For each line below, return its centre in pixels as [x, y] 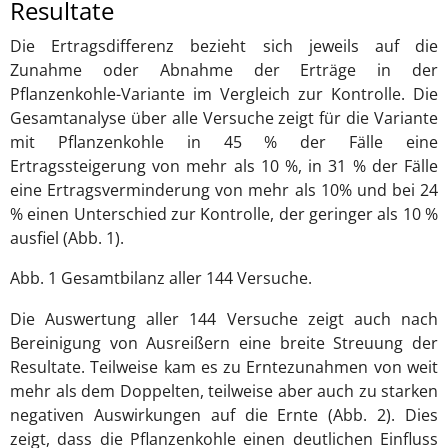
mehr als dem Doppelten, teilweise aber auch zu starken [224, 390]
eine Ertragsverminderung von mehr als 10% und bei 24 [224, 189]
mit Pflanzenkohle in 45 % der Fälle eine [224, 141]
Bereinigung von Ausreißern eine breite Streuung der [224, 342]
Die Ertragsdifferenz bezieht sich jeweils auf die [224, 45]
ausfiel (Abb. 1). [67, 237]
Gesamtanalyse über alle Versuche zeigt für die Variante [224, 117]
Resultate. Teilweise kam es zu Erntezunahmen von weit [224, 366]
